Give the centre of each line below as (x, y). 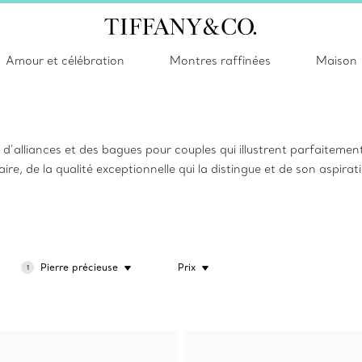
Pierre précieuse (80, 267)
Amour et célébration (65, 61)
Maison (336, 61)
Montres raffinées (220, 61)
